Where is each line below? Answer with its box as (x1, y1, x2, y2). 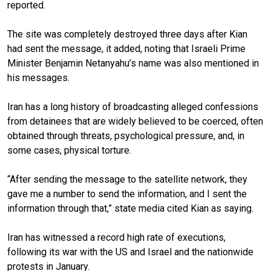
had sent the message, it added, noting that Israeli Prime (7, 42, 246, 54)
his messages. (7, 71, 72, 83)
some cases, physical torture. (7, 144, 131, 156)
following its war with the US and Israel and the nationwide (7, 246, 253, 258)
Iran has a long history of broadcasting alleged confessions (7, 100, 258, 113)
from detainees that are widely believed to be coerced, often (7, 115, 263, 127)
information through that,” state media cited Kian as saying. (7, 202, 253, 214)
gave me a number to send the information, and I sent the (7, 188, 247, 200)
